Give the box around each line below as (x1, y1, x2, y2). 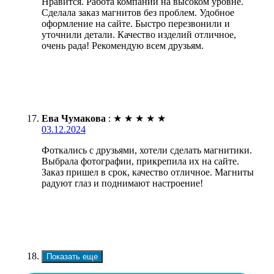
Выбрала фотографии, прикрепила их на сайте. (42, 155, 239, 166)
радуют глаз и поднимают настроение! (42, 177, 203, 188)
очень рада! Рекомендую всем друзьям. (42, 40, 204, 51)
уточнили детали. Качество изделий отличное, (42, 29, 236, 40)
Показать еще (46, 251, 98, 261)
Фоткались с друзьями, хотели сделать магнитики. (42, 144, 252, 155)
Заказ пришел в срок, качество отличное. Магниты (42, 166, 254, 177)
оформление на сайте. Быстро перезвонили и (42, 18, 230, 29)
